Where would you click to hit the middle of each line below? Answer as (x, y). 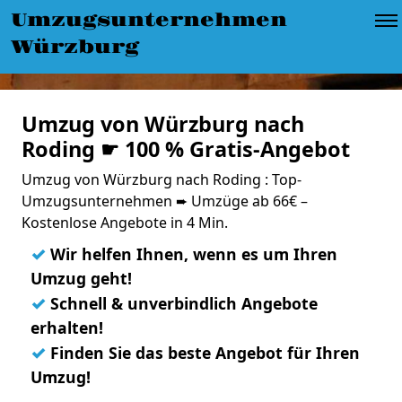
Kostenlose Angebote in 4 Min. (125, 223)
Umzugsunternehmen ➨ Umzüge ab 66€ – (165, 201)
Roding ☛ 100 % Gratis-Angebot (186, 149)
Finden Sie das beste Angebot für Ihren (203, 353)
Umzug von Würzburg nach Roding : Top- (162, 179)
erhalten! (67, 328)
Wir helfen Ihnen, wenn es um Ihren (192, 254)
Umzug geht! (81, 278)
